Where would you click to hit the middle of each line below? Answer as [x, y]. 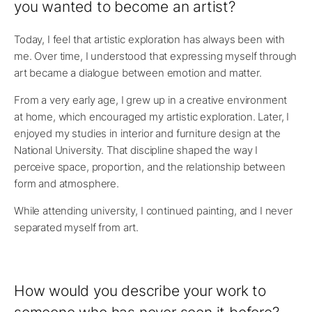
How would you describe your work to [140, 291]
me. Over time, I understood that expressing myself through [156, 56]
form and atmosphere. [67, 184]
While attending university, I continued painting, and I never [153, 211]
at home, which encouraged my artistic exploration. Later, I [152, 117]
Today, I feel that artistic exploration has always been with [150, 40]
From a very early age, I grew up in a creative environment [151, 100]
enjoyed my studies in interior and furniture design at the [148, 134]
